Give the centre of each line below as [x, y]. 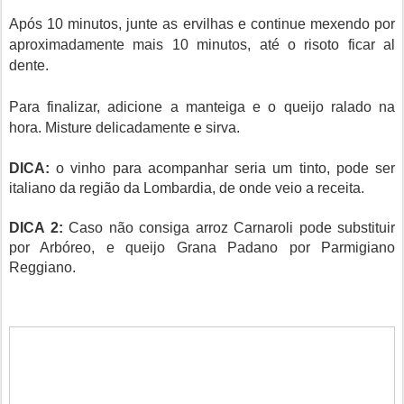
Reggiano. [42, 267]
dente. [29, 65]
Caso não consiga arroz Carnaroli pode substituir [232, 228]
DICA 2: [39, 228]
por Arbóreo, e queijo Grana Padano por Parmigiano [202, 248]
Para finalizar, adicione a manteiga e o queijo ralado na [202, 107]
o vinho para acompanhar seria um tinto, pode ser [226, 168]
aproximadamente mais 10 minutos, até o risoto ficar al [202, 45]
